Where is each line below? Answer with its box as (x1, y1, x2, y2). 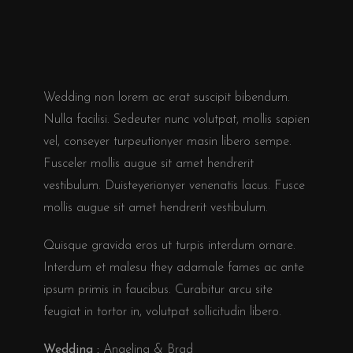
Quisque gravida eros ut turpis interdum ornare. (43, 240, 295, 253)
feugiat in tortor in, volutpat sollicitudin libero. (43, 306, 281, 319)
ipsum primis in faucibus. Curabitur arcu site (43, 284, 273, 297)
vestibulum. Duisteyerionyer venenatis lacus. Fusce (43, 180, 305, 193)
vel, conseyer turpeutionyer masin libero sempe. (43, 136, 292, 149)
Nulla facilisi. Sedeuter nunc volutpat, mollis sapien (43, 113, 310, 127)
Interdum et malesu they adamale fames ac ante (43, 262, 304, 275)
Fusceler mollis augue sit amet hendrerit (43, 158, 254, 171)
